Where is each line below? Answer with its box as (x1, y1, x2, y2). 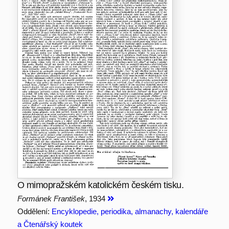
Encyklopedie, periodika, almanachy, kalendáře (51, 207, 208, 216)
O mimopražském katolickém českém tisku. (17, 179, 184, 190)
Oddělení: (17, 207, 52, 216)
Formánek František (17, 194, 85, 203)
